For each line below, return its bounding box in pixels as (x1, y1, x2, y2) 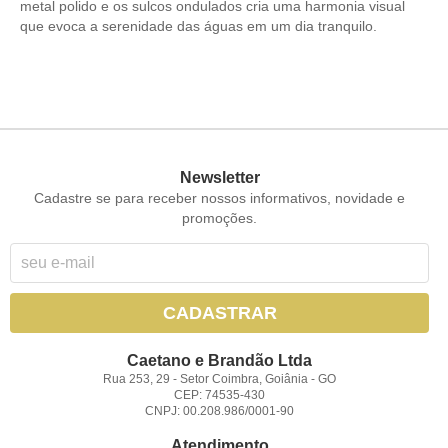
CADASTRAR (162, 302, 277, 323)
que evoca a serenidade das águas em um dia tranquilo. (20, 17, 377, 34)
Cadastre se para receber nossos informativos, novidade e (34, 189, 406, 206)
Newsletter (179, 168, 260, 186)
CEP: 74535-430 (174, 387, 266, 402)
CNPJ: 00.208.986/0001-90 (145, 403, 295, 418)
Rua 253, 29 (103, 371, 171, 386)
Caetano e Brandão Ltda (127, 351, 313, 369)
